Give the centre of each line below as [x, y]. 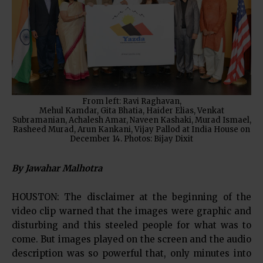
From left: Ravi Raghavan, [131, 101]
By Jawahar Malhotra [57, 168]
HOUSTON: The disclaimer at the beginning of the [131, 197]
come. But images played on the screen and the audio [131, 239]
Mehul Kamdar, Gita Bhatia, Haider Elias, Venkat [131, 110]
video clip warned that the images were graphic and [131, 211]
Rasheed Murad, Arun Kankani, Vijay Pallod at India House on [131, 129]
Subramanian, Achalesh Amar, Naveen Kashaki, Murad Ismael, [131, 120]
